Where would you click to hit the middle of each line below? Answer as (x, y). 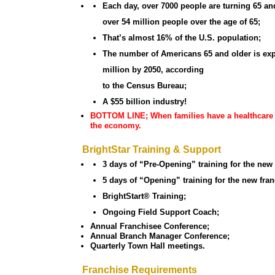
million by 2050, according (153, 70)
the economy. (116, 126)
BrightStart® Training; (145, 196)
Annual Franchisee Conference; (150, 227)
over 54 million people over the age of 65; (182, 22)
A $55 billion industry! (145, 102)
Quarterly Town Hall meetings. (148, 246)
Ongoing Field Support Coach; (161, 212)
